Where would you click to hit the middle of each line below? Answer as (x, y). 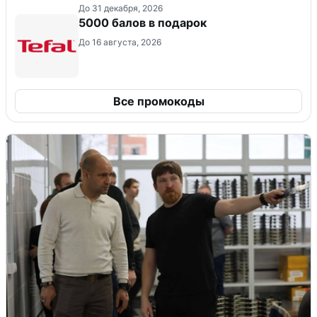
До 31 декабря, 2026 (121, 8)
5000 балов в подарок (143, 22)
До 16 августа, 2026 (120, 42)
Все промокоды (158, 101)
